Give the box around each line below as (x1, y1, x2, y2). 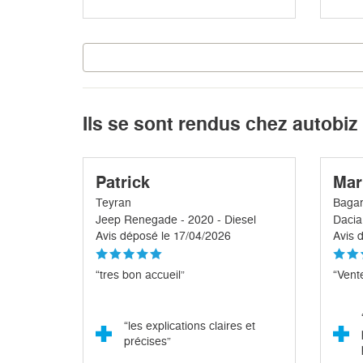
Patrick (96, 173, 150, 193)
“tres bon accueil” (96, 268, 185, 282)
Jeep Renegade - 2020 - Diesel (96, 213, 256, 227)
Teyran (96, 196, 131, 210)
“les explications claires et (124, 319, 255, 333)
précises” (124, 335, 171, 348)
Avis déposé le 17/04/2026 (96, 229, 231, 243)
